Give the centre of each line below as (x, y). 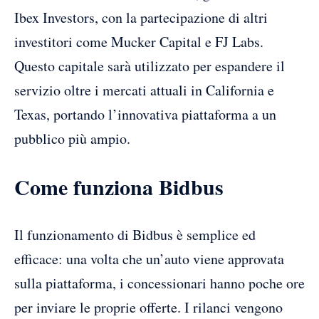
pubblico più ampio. (72, 139)
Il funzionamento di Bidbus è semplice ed (135, 235)
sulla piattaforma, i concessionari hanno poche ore (159, 283)
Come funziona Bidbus (119, 187)
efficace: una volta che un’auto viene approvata (149, 259)
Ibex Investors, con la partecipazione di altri (141, 18)
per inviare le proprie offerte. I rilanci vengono (148, 308)
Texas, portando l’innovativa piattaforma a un (145, 115)
